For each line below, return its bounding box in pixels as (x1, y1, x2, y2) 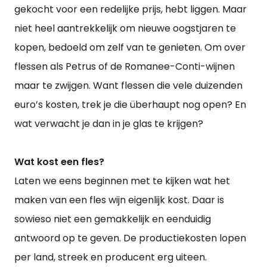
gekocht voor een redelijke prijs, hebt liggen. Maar (14, 2, 247, 16)
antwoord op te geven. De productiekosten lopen (14, 231, 246, 245)
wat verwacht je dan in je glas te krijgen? (14, 117, 203, 131)
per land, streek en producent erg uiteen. (14, 250, 207, 264)
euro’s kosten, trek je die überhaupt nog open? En (14, 98, 246, 111)
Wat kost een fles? (14, 155, 104, 169)
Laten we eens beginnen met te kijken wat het (14, 174, 230, 188)
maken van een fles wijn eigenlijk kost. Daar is (14, 193, 224, 207)
